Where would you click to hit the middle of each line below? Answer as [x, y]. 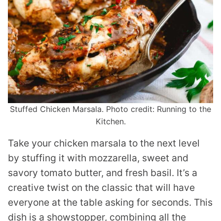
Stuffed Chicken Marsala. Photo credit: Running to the [110, 109]
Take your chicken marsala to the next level [104, 143]
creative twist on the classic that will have [101, 188]
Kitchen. [110, 122]
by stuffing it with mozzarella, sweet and [98, 158]
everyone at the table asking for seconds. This [110, 203]
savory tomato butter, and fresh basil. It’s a [103, 173]
